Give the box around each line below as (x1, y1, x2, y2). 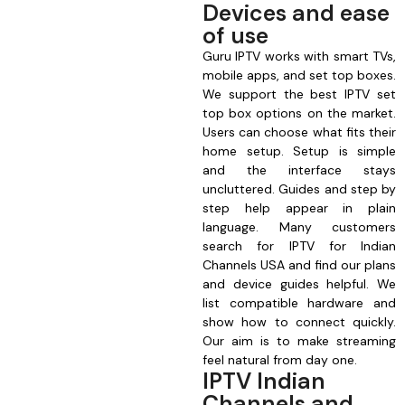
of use (202, 21, 268, 52)
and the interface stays (202, 162, 396, 179)
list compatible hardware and (202, 295, 396, 312)
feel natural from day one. (202, 352, 357, 369)
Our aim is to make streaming (202, 333, 396, 350)
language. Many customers (202, 219, 396, 236)
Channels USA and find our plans (202, 257, 396, 274)
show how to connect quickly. (202, 314, 396, 331)
